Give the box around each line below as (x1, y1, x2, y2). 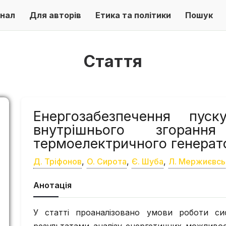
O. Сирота (87, 156, 127, 166)
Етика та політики (95, 10, 171, 20)
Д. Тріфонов (33, 156, 82, 166)
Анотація (33, 180, 72, 190)
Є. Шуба (132, 156, 163, 166)
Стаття (84, 51, 142, 71)
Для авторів (29, 10, 81, 20)
